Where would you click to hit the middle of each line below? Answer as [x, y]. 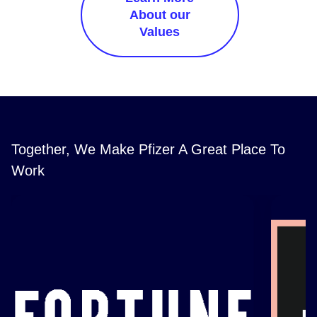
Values [160, 31]
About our [160, 15]
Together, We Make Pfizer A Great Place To [148, 149]
